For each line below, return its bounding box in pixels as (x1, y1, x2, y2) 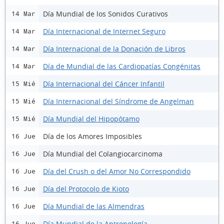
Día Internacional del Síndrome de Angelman (43, 96, 194, 106)
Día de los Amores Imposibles (43, 131, 142, 141)
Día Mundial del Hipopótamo (43, 113, 139, 123)
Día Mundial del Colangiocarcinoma (43, 148, 162, 158)
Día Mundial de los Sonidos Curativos (43, 8, 168, 18)
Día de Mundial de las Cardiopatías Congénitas (43, 61, 200, 71)
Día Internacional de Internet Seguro (43, 26, 165, 36)
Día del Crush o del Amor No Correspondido (43, 166, 190, 176)
